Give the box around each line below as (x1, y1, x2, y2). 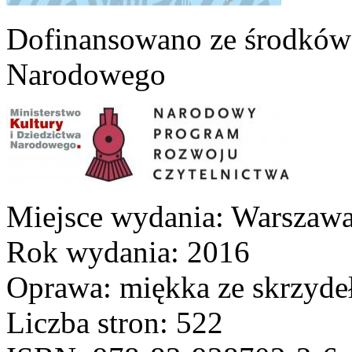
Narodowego (6, 57, 166, 91)
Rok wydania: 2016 (6, 234, 250, 269)
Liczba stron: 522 (6, 305, 223, 339)
